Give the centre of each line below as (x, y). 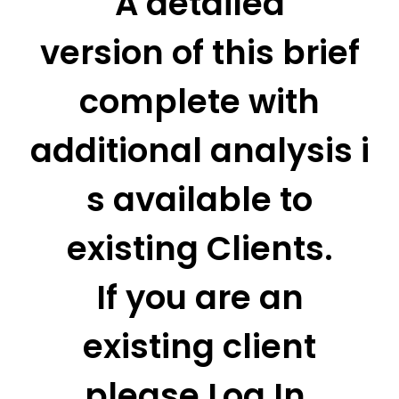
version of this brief (199, 53)
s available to (199, 199)
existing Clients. (199, 248)
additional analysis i (199, 151)
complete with (199, 102)
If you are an (199, 297)
